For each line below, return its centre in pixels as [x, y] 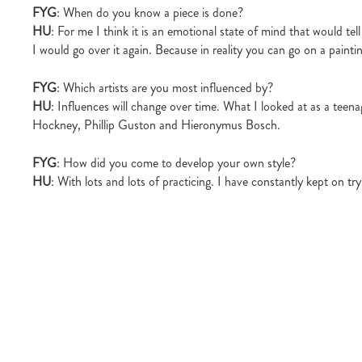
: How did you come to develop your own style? [176, 162]
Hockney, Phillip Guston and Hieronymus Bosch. [156, 124]
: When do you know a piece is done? [150, 12]
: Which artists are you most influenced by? [165, 87]
